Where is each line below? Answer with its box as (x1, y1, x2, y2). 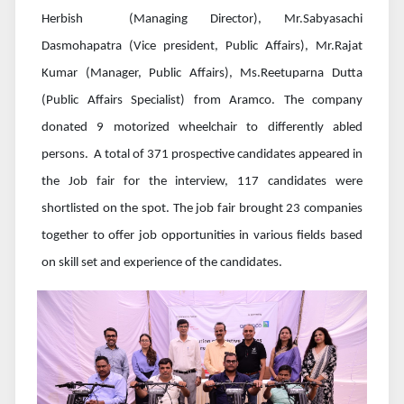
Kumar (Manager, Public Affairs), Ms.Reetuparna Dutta (41, 66, 363, 80)
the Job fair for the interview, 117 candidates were (41, 174, 363, 188)
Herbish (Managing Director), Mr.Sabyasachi (41, 12, 363, 26)
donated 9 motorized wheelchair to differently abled (41, 120, 363, 134)
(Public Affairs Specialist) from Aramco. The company (41, 93, 363, 107)
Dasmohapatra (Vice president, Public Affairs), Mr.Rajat (41, 39, 363, 53)
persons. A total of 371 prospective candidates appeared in (41, 147, 363, 161)
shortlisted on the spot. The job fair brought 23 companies (41, 201, 363, 216)
